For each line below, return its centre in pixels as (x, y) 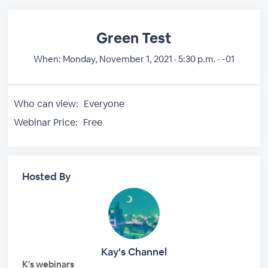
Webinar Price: (46, 122)
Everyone (103, 104)
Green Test (134, 38)
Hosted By (47, 176)
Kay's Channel (134, 252)
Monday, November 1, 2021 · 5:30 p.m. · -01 (147, 59)
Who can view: (46, 104)
